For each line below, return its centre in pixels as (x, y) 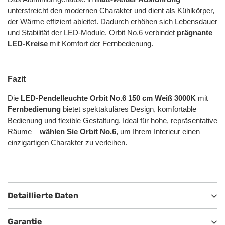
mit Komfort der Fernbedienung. (100, 44)
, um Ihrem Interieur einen (158, 131)
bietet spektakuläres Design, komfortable (129, 109)
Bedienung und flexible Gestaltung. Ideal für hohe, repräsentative (113, 120)
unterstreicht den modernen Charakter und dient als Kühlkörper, (111, 11)
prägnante (195, 33)
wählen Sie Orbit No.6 (78, 131)
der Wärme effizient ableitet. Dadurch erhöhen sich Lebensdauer (113, 22)
